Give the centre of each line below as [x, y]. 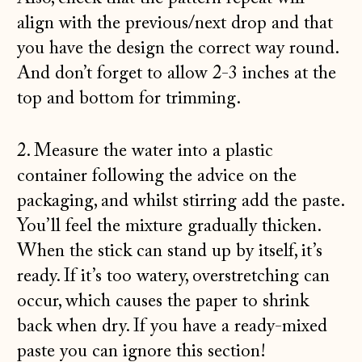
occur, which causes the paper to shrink [163, 301]
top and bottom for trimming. [129, 99]
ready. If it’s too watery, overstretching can [174, 276]
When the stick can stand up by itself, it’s [170, 251]
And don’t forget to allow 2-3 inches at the [177, 74]
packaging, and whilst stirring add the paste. [181, 201]
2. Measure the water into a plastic [145, 151]
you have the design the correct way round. [178, 48]
